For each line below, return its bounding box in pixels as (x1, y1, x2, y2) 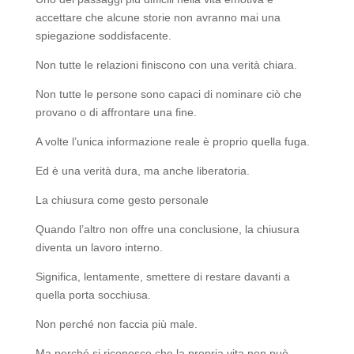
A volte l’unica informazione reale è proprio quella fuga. (35, 135, 310, 149)
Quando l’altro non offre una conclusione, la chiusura (35, 223, 299, 236)
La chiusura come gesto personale (35, 194, 209, 207)
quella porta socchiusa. (35, 288, 151, 302)
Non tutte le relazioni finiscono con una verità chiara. (35, 58, 297, 72)
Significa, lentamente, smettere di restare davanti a (35, 270, 290, 284)
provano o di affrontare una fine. (35, 106, 197, 119)
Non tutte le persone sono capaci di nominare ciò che (35, 88, 302, 101)
